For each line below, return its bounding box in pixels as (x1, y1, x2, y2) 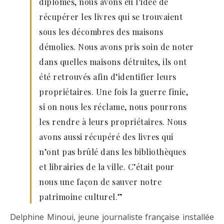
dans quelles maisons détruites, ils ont (39, 56, 187, 67)
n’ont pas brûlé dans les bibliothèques (39, 146, 186, 157)
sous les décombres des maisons (39, 26, 163, 37)
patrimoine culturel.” (39, 191, 123, 202)
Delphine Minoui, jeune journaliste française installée (10, 211, 214, 222)
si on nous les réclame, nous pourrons (39, 101, 187, 112)
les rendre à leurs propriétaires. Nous (39, 116, 186, 127)
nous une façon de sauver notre (39, 176, 161, 187)
